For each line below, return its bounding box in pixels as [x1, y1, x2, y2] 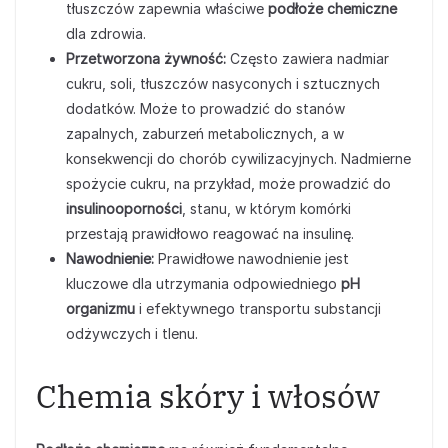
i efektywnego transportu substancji [135, 300, 381, 317]
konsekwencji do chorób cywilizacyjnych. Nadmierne [66, 150, 411, 167]
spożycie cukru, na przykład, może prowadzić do [66, 175, 391, 192]
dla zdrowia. [66, 25, 146, 42]
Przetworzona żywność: [66, 50, 226, 67]
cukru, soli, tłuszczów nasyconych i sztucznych [66, 75, 380, 92]
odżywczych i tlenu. [66, 325, 198, 342]
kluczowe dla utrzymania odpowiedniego [66, 275, 341, 292]
